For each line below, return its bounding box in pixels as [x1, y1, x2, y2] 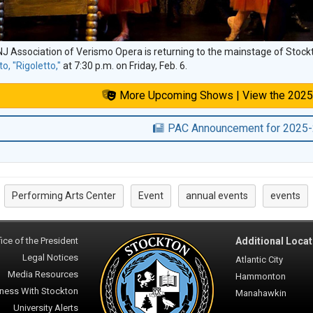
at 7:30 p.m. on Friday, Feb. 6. [60, 60, 189, 72]
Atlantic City [235, 254, 283, 265]
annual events [185, 190, 248, 202]
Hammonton [235, 271, 286, 282]
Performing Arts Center [11, 190, 116, 202]
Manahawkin [235, 288, 286, 299]
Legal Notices [22, 252, 78, 263]
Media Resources [7, 269, 78, 280]
